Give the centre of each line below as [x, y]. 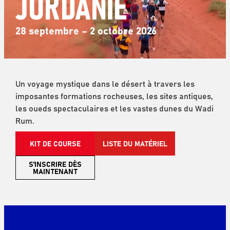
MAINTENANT [55, 171]
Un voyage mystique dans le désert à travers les [105, 83]
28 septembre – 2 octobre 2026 [86, 30]
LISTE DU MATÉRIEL [135, 143]
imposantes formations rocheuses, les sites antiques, [114, 95]
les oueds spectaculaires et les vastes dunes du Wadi [114, 108]
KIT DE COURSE [55, 143]
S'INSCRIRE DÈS [55, 164]
